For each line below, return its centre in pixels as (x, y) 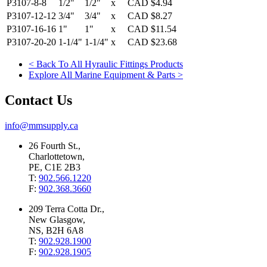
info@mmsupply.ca (41, 125)
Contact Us (38, 100)
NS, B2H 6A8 (56, 230)
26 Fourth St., (55, 145)
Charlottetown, (57, 156)
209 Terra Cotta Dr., (66, 209)
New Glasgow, (57, 219)
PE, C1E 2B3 (55, 167)
